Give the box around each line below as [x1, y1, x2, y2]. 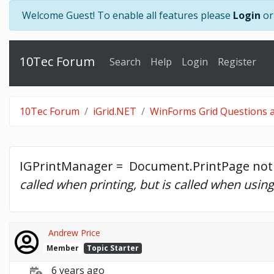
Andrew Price [48, 226, 100, 239]
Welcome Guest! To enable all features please [22, 9, 233, 22]
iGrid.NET [93, 104, 136, 118]
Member [46, 242, 79, 253]
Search [109, 55, 141, 69]
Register [218, 55, 256, 69]
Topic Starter [87, 242, 139, 253]
